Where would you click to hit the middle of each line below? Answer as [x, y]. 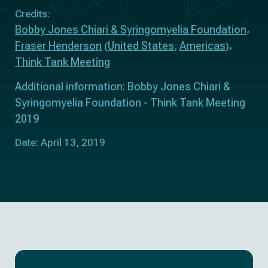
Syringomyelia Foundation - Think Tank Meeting [130, 103]
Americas [202, 46]
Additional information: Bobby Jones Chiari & [123, 86]
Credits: [32, 14]
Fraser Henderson [58, 46]
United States [141, 46]
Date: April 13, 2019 [60, 142]
